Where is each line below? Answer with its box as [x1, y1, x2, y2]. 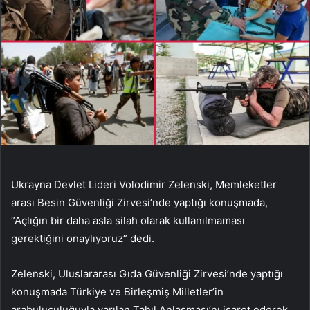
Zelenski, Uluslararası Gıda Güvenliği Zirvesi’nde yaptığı [11, 266, 283, 280]
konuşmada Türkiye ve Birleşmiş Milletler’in [11, 284, 224, 298]
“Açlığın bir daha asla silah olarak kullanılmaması [11, 213, 245, 227]
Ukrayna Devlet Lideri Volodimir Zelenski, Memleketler [11, 177, 277, 191]
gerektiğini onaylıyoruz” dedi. [11, 231, 154, 245]
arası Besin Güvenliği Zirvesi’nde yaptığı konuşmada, [11, 195, 268, 209]
